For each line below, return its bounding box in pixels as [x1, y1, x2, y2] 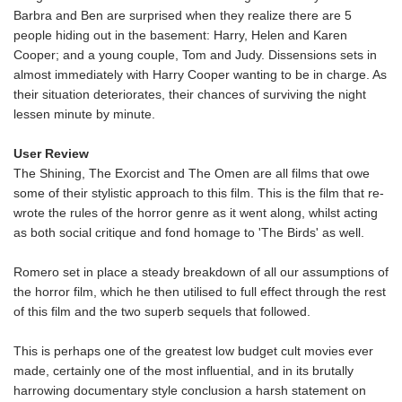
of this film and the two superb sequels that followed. [13, 304, 310, 319]
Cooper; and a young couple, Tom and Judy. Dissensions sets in [13, 48, 377, 62]
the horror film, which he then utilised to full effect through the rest [13, 284, 386, 299]
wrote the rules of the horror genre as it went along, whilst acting [13, 205, 378, 220]
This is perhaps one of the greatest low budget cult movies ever [13, 344, 373, 358]
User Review [13, 146, 89, 161]
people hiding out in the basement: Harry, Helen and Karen [13, 28, 347, 42]
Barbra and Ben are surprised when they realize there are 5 [13, 8, 352, 22]
